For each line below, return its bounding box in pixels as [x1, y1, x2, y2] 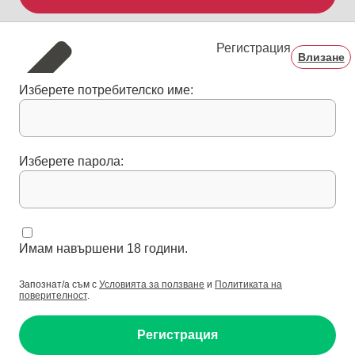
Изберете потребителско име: [19, 83, 193, 97]
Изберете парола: [19, 155, 124, 168]
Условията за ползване [99, 279, 204, 290]
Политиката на [215, 279, 282, 290]
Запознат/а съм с [19, 279, 99, 290]
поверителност [19, 290, 87, 301]
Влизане [297, 51, 345, 63]
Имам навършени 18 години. [19, 242, 188, 255]
